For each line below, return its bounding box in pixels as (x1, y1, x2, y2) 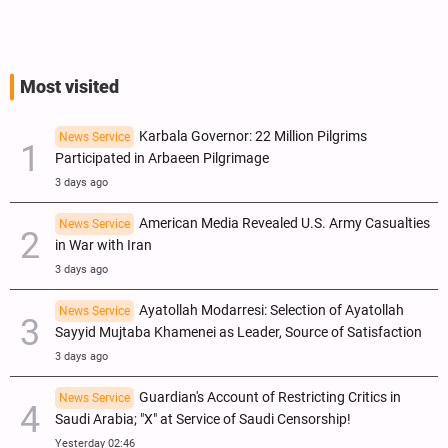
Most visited (20, 76, 119, 97)
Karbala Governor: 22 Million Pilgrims (139, 127, 367, 145)
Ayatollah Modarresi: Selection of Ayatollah (139, 301, 404, 319)
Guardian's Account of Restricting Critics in (139, 388, 401, 406)
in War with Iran (55, 236, 152, 254)
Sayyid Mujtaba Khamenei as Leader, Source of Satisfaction (55, 323, 422, 341)
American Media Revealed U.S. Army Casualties (139, 214, 430, 232)
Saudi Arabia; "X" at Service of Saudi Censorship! (55, 410, 351, 428)
